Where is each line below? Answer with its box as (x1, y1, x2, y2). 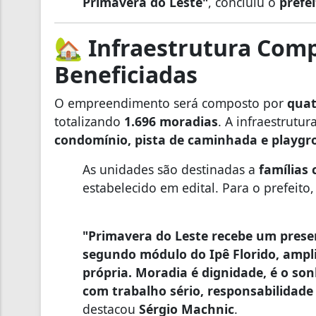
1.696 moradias (124, 112, 218, 130)
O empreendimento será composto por (54, 94, 287, 111)
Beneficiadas (54, 59, 197, 90)
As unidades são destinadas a (83, 160, 259, 178)
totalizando (54, 112, 124, 130)
